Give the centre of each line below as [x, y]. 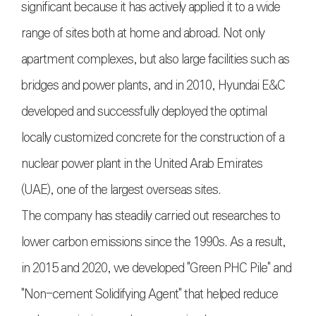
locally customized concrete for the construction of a [153, 138]
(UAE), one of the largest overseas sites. [124, 190]
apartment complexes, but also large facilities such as [155, 60]
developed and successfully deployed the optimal [144, 112]
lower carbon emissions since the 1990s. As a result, [153, 242]
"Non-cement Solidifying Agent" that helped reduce [150, 294]
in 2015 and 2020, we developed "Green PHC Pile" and [156, 268]
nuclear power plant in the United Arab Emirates [142, 164]
